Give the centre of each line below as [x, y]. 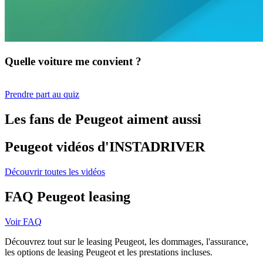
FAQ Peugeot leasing [68, 197]
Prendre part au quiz [42, 95]
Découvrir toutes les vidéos [55, 172]
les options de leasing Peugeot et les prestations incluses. [109, 252]
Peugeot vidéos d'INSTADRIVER [105, 147]
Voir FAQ [23, 221]
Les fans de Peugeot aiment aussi [103, 119]
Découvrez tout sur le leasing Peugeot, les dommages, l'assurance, [127, 241]
